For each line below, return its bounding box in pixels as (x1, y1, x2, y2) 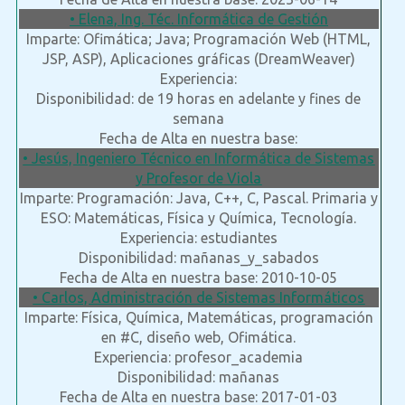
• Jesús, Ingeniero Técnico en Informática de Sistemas (23, 150, 375, 167)
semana (173, 110, 225, 127)
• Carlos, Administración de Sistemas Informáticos (33, 289, 365, 306)
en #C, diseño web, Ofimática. (101, 329, 297, 346)
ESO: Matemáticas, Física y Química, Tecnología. (41, 210, 357, 227)
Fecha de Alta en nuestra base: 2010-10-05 (60, 269, 338, 287)
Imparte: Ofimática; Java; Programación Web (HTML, (26, 31, 372, 48)
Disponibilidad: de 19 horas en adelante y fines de (36, 90, 362, 108)
